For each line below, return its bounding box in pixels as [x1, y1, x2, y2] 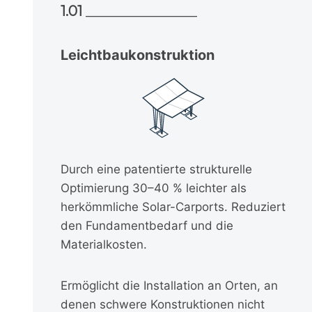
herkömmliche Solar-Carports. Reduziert [61, 199, 286, 214]
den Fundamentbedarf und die [61, 218, 233, 233]
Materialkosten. [61, 237, 147, 251]
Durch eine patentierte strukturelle [61, 162, 252, 176]
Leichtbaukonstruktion [61, 46, 214, 63]
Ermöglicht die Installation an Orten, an [61, 278, 278, 292]
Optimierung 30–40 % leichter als [61, 180, 247, 195]
